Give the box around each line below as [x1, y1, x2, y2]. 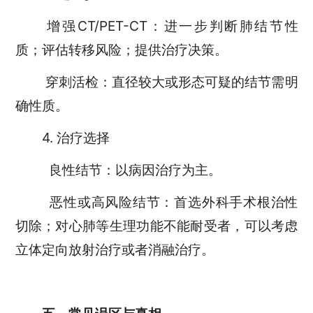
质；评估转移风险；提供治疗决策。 [15, 41, 228, 58]
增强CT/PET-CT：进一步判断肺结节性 [41, 17, 298, 34]
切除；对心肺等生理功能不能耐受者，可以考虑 [15, 217, 298, 234]
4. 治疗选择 [41, 129, 110, 146]
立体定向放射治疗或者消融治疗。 [15, 240, 214, 258]
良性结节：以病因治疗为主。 [41, 161, 228, 178]
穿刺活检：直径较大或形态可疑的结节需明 [41, 73, 298, 90]
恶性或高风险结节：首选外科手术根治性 [41, 193, 298, 210]
